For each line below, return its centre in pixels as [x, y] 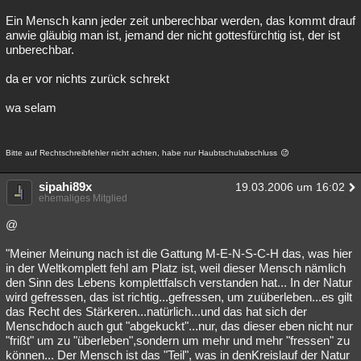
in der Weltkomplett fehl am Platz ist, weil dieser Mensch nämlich [176, 268]
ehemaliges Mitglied [83, 198]
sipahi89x [65, 187]
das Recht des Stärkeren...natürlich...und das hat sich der [156, 311]
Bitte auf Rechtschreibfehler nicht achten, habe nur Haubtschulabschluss [143, 153]
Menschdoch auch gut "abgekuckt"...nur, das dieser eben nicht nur [179, 326]
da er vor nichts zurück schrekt [87, 79]
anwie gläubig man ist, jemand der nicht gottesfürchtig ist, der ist [173, 35]
